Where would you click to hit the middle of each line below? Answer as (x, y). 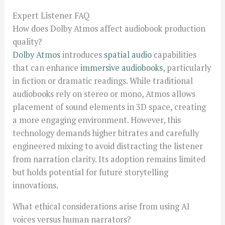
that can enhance (47, 68)
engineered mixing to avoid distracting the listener (108, 146)
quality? (28, 42)
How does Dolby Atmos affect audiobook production (109, 29)
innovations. (36, 186)
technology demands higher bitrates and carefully (106, 133)
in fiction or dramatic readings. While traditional (103, 81)
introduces (82, 55)
